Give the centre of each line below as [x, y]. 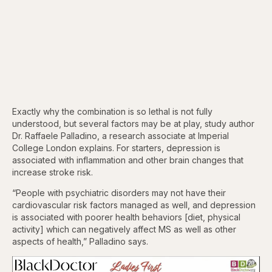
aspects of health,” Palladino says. [80, 241]
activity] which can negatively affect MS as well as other [124, 229]
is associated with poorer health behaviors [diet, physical [126, 217]
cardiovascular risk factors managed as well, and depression [134, 205]
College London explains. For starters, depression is [116, 148]
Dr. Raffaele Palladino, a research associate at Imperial [121, 136]
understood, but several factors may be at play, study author [133, 124]
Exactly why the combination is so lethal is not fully [112, 111]
